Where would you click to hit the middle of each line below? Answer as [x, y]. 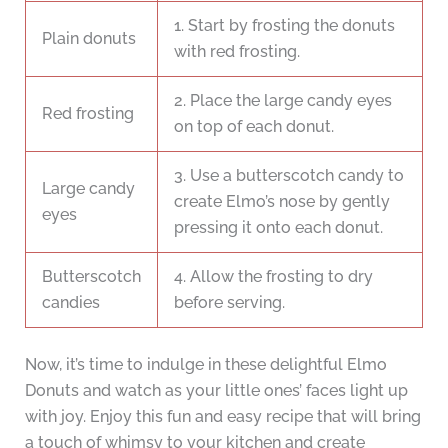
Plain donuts [89, 39]
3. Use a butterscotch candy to [289, 176]
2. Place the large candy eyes [283, 101]
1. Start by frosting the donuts [284, 26]
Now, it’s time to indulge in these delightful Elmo [205, 365]
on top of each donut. [254, 127]
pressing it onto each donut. [278, 228]
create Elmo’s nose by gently [282, 202]
